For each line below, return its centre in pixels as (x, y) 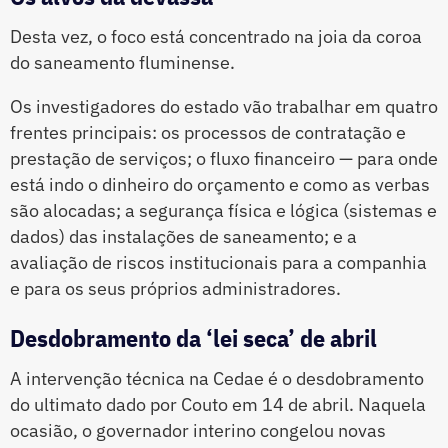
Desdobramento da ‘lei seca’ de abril (193, 338)
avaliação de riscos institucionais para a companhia (218, 263)
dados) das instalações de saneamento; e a (183, 237)
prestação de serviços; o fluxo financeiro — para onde (224, 159)
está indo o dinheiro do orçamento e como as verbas (220, 185)
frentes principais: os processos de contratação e (208, 133)
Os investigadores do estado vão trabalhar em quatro (224, 107)
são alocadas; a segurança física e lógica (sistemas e (223, 211)
